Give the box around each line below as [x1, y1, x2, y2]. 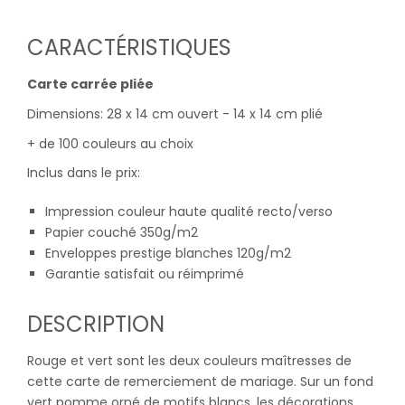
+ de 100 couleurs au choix [27, 134, 193, 153]
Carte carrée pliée [27, 75, 154, 93]
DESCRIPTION [27, 309, 165, 340]
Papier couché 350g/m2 [45, 223, 198, 242]
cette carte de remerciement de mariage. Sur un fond [27, 372, 373, 391]
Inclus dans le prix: [27, 164, 140, 183]
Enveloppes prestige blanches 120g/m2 [45, 244, 291, 263]
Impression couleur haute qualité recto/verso [45, 202, 333, 221]
